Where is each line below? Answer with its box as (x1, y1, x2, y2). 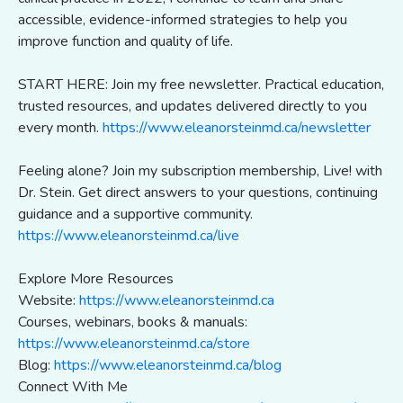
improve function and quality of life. (18, 31, 233, 51)
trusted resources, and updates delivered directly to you (18, 95, 367, 116)
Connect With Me (18, 376, 128, 397)
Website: (18, 290, 79, 310)
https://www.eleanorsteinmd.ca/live (18, 225, 239, 246)
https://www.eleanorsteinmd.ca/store (18, 333, 250, 354)
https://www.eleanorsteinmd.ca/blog (54, 354, 282, 375)
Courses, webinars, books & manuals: (18, 311, 247, 332)
